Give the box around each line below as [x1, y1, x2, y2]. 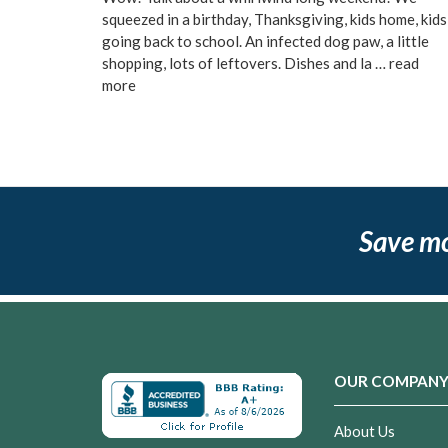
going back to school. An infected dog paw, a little [102, 32, 429, 50]
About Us [334, 423, 396, 440]
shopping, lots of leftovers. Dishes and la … [102, 54, 389, 72]
